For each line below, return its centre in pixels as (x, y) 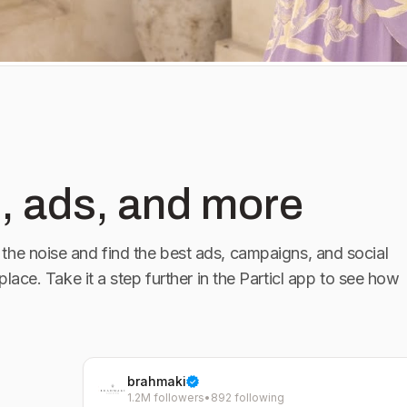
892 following (247, 397)
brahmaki (156, 381)
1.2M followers (165, 397)
